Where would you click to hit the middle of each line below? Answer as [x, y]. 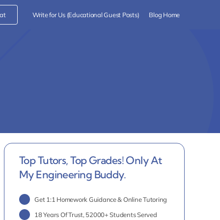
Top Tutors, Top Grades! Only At [90, 160]
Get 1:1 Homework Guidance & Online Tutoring [101, 199]
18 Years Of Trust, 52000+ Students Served [96, 215]
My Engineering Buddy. [72, 174]
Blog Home [165, 15]
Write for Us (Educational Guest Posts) [86, 15]
